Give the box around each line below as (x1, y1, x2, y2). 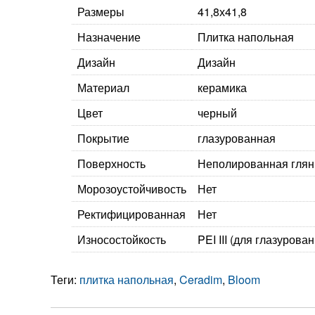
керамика (198, 79, 247, 96)
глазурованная (198, 130, 276, 146)
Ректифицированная (77, 206, 186, 222)
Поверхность (77, 155, 146, 172)
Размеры (77, 4, 124, 20)
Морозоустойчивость (77, 181, 186, 197)
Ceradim (179, 271, 222, 288)
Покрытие (77, 130, 129, 146)
